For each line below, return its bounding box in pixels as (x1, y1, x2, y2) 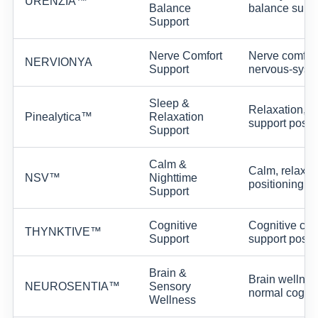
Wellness (149, 293, 196, 306)
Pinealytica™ (25, 110, 92, 123)
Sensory (149, 280, 191, 292)
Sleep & (149, 97, 190, 109)
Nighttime (149, 171, 197, 184)
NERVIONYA (25, 55, 92, 68)
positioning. (248, 177, 307, 190)
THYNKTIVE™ (25, 225, 102, 238)
